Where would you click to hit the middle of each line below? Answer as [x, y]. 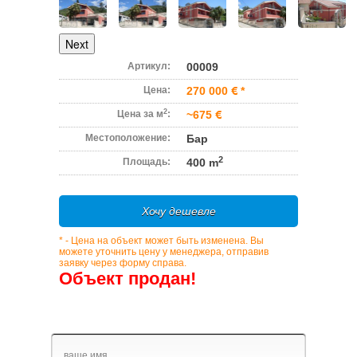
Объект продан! [127, 279]
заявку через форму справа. [123, 263]
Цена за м [140, 114]
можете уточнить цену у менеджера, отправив [164, 252]
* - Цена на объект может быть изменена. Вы [161, 241]
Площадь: [147, 162]
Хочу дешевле [178, 211]
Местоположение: [128, 138]
